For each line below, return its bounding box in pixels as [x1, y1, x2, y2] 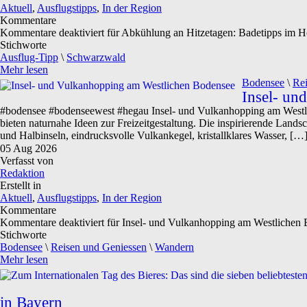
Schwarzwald [66, 51, 125, 63]
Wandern [155, 241, 194, 253]
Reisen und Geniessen [51, 241, 147, 253]
